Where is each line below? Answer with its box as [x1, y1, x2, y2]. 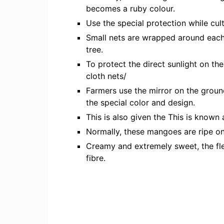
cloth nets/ [86, 71, 127, 81]
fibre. [86, 153, 106, 163]
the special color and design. [86, 97, 195, 107]
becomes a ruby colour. [86, 3, 175, 13]
